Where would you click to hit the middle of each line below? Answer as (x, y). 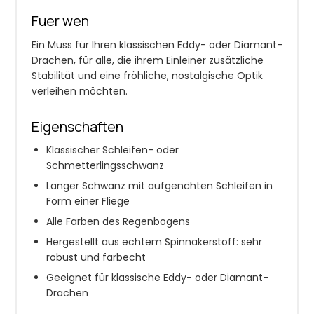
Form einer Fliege (88, 202)
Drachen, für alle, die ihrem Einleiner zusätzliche (148, 60)
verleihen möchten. (80, 91)
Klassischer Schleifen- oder (112, 150)
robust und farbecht (96, 258)
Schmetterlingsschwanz (105, 166)
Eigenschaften (77, 126)
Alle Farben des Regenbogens (118, 222)
